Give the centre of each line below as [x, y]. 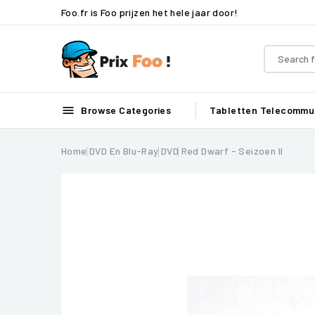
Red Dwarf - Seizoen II [232, 151]
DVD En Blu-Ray [124, 151]
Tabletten [233, 110]
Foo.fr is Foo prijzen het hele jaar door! [150, 12]
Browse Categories [125, 110]
